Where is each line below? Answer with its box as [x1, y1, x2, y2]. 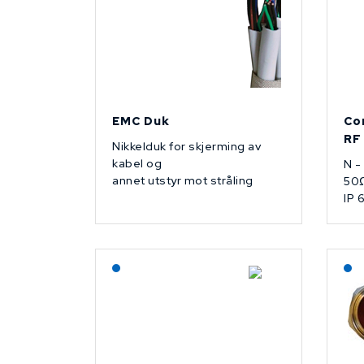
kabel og [112, 156, 162, 171]
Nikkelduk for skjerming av [112, 139, 261, 154]
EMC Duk [112, 114, 170, 129]
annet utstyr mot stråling [112, 173, 253, 188]
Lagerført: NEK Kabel [128, 258, 236, 273]
